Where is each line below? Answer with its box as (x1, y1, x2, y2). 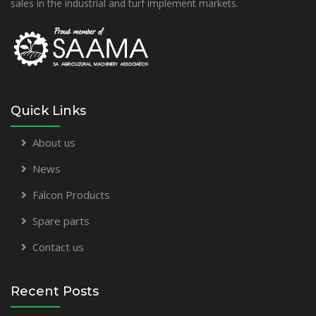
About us (32, 135, 75, 150)
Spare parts (32, 213, 90, 228)
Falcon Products (32, 187, 110, 202)
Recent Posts (11, 283, 99, 299)
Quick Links (11, 102, 86, 119)
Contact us (32, 239, 84, 254)
